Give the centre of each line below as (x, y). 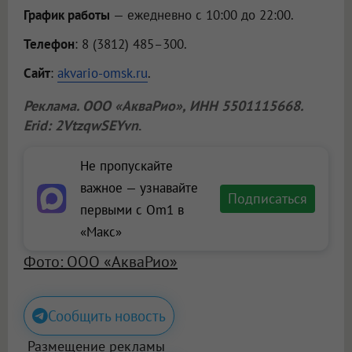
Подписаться (268, 198)
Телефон (49, 44)
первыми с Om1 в (132, 209)
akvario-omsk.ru (103, 73)
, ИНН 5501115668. (242, 105)
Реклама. (53, 105)
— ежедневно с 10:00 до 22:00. (202, 15)
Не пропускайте (126, 165)
